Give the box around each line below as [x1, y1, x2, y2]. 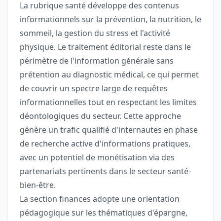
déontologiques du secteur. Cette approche [20, 110, 181, 122]
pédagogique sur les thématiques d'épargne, [20, 207, 187, 219]
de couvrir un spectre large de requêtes [20, 83, 168, 94]
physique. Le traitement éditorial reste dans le [20, 41, 191, 53]
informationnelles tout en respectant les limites [20, 97, 197, 108]
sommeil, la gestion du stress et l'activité [20, 28, 170, 39]
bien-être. [20, 180, 56, 191]
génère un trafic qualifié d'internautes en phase [20, 124, 198, 136]
